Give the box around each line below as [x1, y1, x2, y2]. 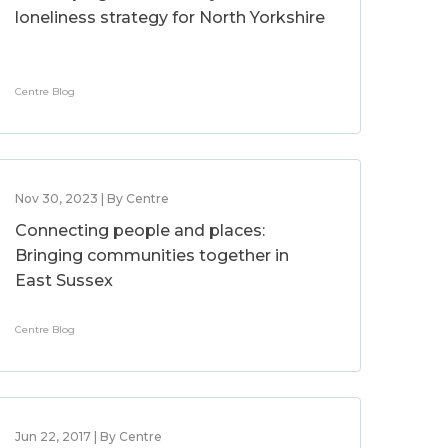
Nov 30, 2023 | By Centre [15, 191, 170, 206]
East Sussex [15, 271, 114, 290]
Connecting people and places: [15, 221, 266, 240]
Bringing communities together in [15, 246, 290, 265]
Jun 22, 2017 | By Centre [15, 429, 163, 444]
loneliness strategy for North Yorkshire [15, 8, 326, 27]
